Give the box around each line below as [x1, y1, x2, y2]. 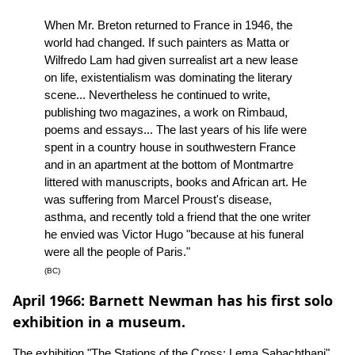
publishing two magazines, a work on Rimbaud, [44, 105, 288, 120]
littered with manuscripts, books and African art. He [44, 175, 307, 189]
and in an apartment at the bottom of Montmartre [44, 158, 293, 172]
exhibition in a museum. [13, 312, 185, 332]
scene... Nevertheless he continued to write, [44, 88, 270, 102]
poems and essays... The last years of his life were [44, 123, 307, 137]
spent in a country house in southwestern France [44, 140, 296, 155]
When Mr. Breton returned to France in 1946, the [44, 18, 292, 32]
